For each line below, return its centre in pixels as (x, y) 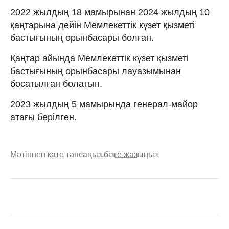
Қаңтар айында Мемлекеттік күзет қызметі (99, 58)
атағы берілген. (43, 117)
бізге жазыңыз (131, 154)
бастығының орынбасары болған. (82, 38)
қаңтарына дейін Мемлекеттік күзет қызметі (102, 25)
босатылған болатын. (56, 84)
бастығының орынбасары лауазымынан (96, 71)
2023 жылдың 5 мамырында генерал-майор (104, 104)
